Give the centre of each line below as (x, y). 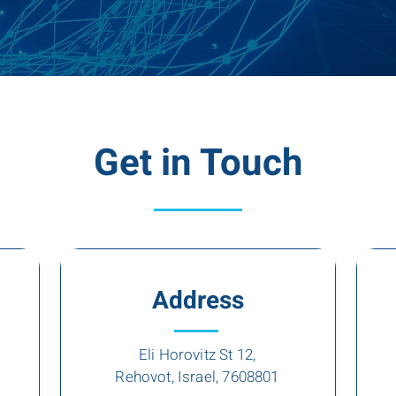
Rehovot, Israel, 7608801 (197, 377)
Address (198, 301)
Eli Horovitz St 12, (197, 355)
